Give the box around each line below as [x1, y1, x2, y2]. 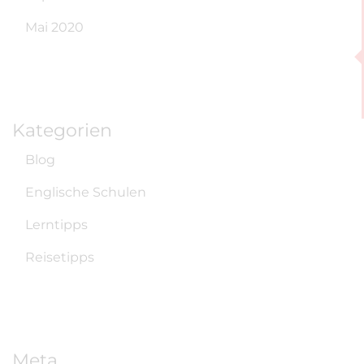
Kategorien [12, 118, 112, 141]
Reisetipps [25, 249, 94, 265]
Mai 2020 [25, 19, 84, 35]
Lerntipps [25, 216, 88, 232]
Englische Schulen [25, 184, 146, 200]
